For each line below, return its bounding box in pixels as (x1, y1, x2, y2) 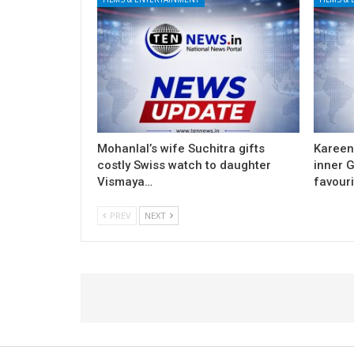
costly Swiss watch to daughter (97, 157, 271, 172)
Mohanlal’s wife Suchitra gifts (97, 141, 265, 156)
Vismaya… (97, 174, 153, 189)
